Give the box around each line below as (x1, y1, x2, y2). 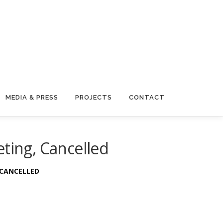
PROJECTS (75, 94, 112, 101)
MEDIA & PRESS (5, 94, 58, 101)
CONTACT (129, 94, 165, 101)
